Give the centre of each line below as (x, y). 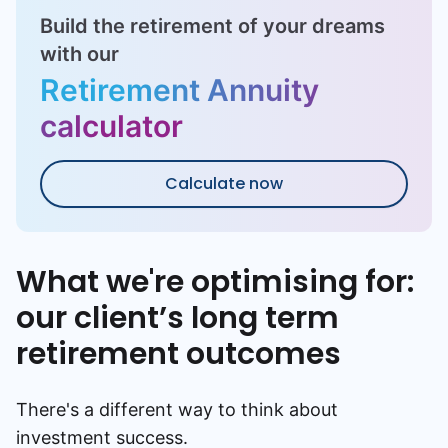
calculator (111, 125)
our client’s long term (177, 317)
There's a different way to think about (177, 409)
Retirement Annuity (179, 89)
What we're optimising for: (215, 281)
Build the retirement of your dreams (212, 25)
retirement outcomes (178, 353)
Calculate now (224, 183)
